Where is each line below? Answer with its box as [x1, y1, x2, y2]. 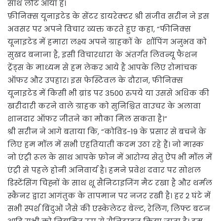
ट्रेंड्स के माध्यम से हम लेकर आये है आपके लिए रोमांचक [7, 62, 197, 73]
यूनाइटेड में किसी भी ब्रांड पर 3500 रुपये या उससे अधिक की [7, 87, 209, 98]
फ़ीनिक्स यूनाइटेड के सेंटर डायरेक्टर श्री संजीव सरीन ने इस [7, 10, 209, 21]
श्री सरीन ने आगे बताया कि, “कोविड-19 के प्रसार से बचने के [7, 126, 206, 137]
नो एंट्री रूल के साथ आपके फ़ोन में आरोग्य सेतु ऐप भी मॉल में [7, 151, 212, 162]
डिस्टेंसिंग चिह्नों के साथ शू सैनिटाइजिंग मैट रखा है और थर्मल [7, 177, 212, 188]
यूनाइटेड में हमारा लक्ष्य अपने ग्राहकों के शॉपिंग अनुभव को [7, 36, 207, 47]
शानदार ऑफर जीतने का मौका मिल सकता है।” [7, 113, 167, 124]
